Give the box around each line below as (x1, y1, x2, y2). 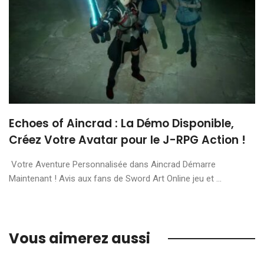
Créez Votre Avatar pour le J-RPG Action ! (9, 131, 246, 148)
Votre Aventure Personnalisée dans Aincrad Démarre (9, 159, 216, 170)
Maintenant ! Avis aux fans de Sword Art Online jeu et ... (9, 173, 222, 184)
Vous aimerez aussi (9, 228, 150, 248)
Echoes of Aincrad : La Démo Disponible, (9, 115, 234, 131)
